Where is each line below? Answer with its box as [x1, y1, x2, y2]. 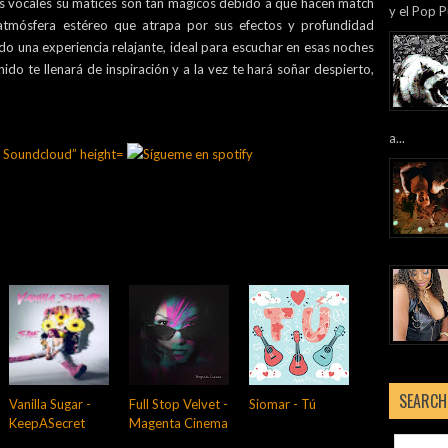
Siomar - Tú [249, 395, 316, 412]
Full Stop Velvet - [129, 395, 228, 412]
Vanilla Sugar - [9, 395, 91, 412]
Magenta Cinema [129, 414, 228, 431]
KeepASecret [9, 414, 85, 431]
